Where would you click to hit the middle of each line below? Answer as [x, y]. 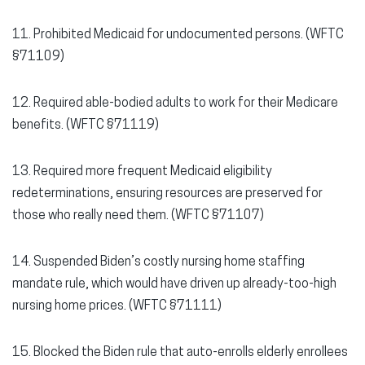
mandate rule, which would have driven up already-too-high [174, 284]
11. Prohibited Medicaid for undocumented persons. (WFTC [178, 35]
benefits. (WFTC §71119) [86, 125]
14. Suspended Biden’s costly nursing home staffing [158, 262]
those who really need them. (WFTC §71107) [138, 216]
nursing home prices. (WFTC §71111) [117, 306]
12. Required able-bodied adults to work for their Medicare [175, 103]
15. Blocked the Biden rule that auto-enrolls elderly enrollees [180, 353]
